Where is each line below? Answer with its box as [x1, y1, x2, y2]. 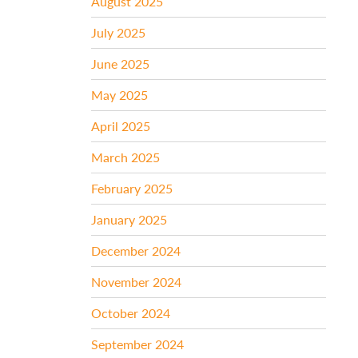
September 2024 [91, 334, 185, 353]
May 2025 [91, 85, 149, 104]
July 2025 [91, 22, 146, 42]
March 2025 [91, 147, 161, 166]
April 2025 [91, 116, 151, 135]
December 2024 [91, 241, 181, 260]
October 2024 [91, 303, 171, 322]
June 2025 [91, 54, 150, 73]
